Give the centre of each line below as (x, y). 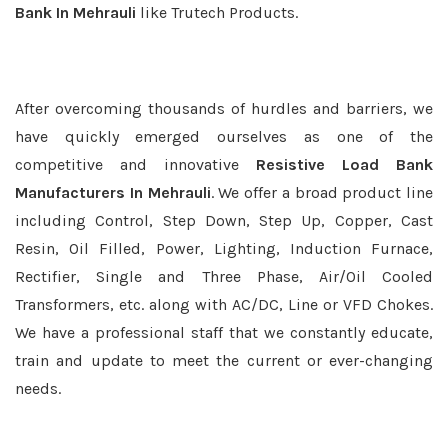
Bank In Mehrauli (75, 12)
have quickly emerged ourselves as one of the (224, 136)
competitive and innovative (135, 164)
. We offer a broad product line (321, 192)
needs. (38, 388)
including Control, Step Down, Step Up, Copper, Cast (224, 220)
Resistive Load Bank (344, 164)
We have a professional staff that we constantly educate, (224, 332)
